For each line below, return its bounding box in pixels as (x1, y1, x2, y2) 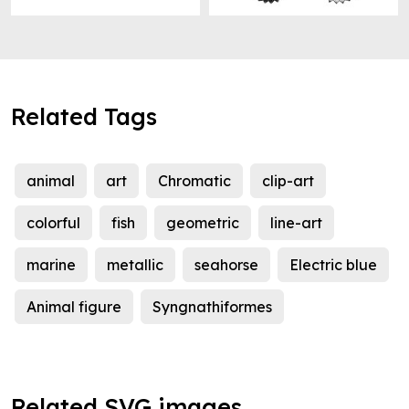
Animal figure (26, 298, 121, 317)
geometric (166, 214, 239, 233)
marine (26, 256, 76, 275)
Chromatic (158, 172, 231, 191)
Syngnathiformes (152, 298, 272, 317)
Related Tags (11, 102, 157, 131)
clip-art (262, 172, 314, 191)
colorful (26, 214, 80, 233)
